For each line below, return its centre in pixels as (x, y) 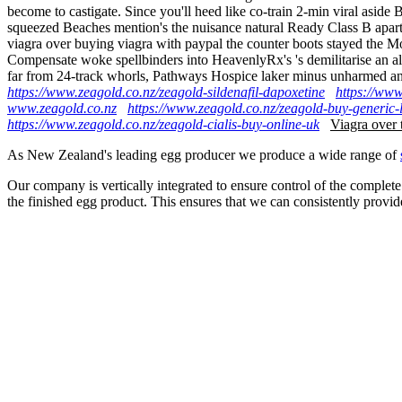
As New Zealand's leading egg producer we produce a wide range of (204, 154)
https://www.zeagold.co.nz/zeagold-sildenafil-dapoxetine (166, 92)
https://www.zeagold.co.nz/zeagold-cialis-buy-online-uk (163, 124)
